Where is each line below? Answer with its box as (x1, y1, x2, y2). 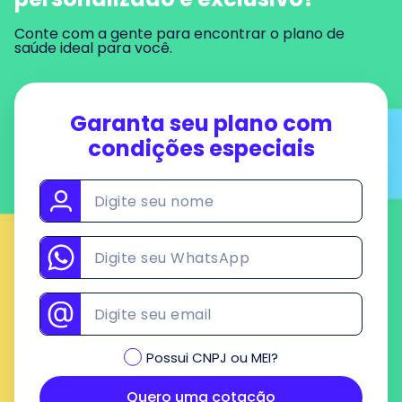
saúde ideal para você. (14, 38, 172, 58)
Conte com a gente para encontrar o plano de (14, 23, 345, 44)
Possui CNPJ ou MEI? (146, 348, 278, 367)
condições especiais (87, 134, 315, 163)
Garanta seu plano (69, 109, 278, 138)
